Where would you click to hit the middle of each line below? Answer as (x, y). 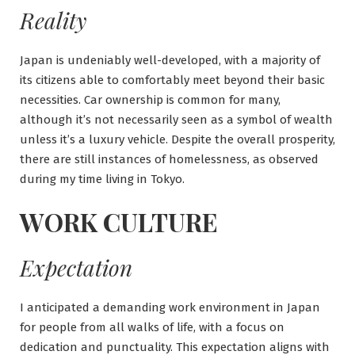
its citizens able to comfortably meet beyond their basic (172, 80)
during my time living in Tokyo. (102, 179)
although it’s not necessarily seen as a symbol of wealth (176, 119)
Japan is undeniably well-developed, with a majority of (170, 60)
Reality (53, 20)
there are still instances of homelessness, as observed (169, 159)
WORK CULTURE (119, 221)
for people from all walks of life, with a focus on (152, 327)
